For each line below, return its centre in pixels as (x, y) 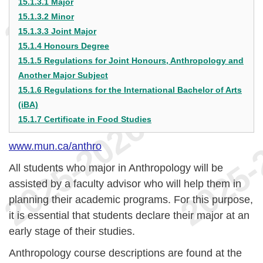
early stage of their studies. (72, 231)
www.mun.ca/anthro (55, 146)
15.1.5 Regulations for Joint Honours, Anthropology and (131, 60)
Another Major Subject (63, 75)
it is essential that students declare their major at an (129, 215)
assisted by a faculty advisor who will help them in (125, 184)
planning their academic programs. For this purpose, (131, 200)
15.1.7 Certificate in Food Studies (85, 119)
